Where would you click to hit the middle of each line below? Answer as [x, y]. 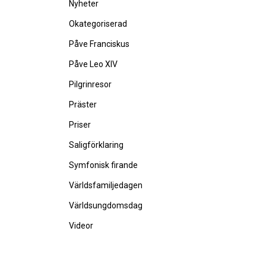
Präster [83, 104]
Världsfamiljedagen [106, 185]
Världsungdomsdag [106, 205]
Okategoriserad [98, 24]
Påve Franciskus [99, 44]
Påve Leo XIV [93, 64]
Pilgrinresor [90, 84]
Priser [80, 125]
